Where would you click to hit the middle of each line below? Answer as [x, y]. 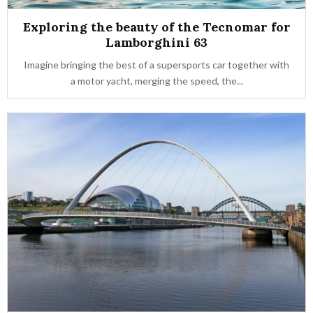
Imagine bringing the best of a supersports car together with [156, 65]
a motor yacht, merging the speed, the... [156, 81]
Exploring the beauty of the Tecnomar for [156, 27]
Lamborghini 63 [156, 42]
